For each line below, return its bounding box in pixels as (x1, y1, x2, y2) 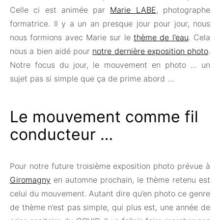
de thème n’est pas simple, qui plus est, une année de (10, 202, 210, 212)
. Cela (188, 32, 211, 42)
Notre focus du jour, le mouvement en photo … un (10, 59, 210, 70)
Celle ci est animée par (10, 4, 110, 15)
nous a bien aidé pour (10, 46, 93, 56)
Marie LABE (110, 4, 156, 15)
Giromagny (10, 174, 51, 185)
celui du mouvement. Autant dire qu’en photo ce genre (10, 188, 210, 198)
